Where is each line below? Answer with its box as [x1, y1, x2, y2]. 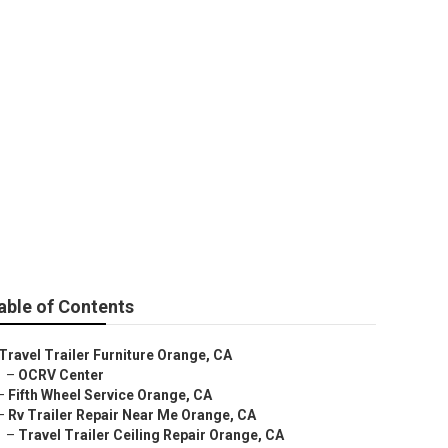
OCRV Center [18, 367, 104, 383]
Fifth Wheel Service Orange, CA [8, 387, 212, 403]
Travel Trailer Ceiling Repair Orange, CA [18, 427, 284, 443]
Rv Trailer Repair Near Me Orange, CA [8, 407, 256, 423]
